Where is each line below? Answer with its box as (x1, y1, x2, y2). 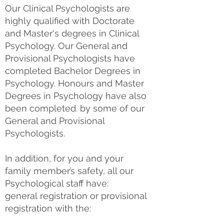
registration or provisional (37, 190, 146, 201)
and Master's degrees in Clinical (5, 28, 139, 38)
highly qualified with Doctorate (5, 15, 134, 26)
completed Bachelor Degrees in (5, 65, 140, 76)
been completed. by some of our (5, 103, 144, 113)
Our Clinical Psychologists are (5, 3, 130, 13)
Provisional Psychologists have (5, 53, 135, 63)
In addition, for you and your (5, 153, 123, 163)
